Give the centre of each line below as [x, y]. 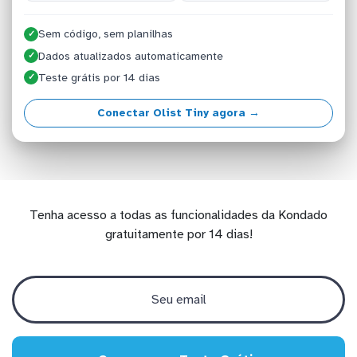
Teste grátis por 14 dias [100, 77]
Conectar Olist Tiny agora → [178, 113]
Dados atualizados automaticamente [131, 56]
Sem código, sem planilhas [106, 34]
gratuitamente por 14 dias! [178, 234]
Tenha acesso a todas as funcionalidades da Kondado [178, 215]
